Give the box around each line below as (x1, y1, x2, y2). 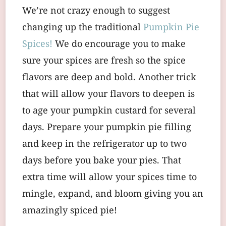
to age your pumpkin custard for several (22, 104, 196, 119)
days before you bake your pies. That (22, 154, 181, 169)
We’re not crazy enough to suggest (22, 4, 170, 19)
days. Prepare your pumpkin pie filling (22, 121, 191, 136)
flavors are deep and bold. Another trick (22, 71, 196, 86)
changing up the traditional (22, 21, 143, 36)
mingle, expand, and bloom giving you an (22, 187, 203, 202)
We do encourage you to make (52, 37, 186, 52)
